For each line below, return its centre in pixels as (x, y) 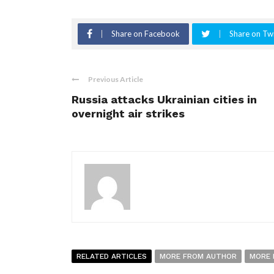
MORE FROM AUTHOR (198, 256)
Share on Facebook (146, 34)
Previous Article (116, 79)
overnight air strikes (128, 113)
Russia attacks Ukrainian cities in (164, 99)
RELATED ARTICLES (112, 256)
